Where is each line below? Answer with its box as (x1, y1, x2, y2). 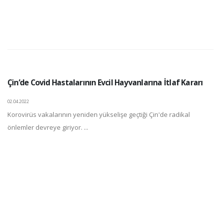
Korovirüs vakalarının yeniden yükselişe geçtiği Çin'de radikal (7, 110, 190, 119)
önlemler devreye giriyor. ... (7, 123, 88, 132)
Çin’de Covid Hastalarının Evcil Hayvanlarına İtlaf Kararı (7, 77, 203, 88)
